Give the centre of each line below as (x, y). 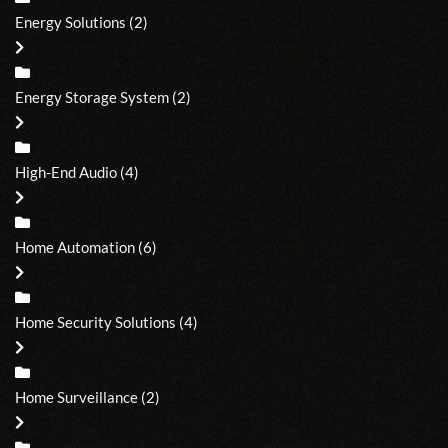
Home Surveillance (76, 396)
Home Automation (75, 246)
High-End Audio (66, 171)
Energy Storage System (92, 96)
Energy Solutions (70, 21)
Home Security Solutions (95, 321)
